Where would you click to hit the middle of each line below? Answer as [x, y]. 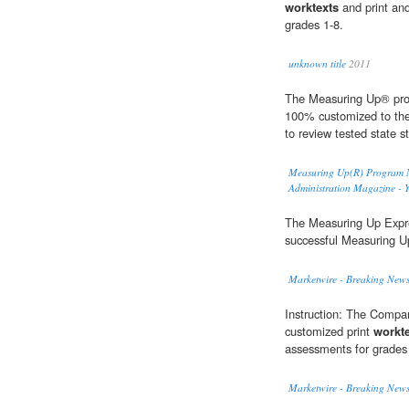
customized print [329, 331]
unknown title [317, 64]
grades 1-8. [314, 25]
